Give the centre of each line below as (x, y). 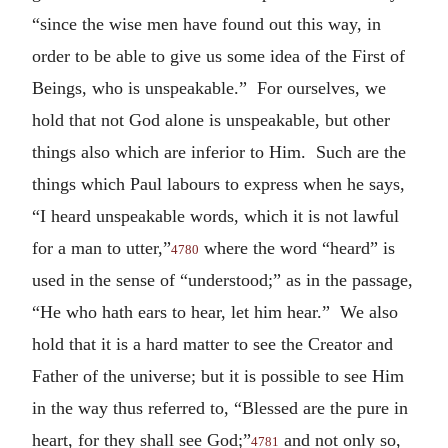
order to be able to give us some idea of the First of (218, 55)
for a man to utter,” (101, 247)
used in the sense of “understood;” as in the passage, (222, 279)
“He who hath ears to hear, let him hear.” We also (215, 311)
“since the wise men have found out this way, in (206, 23)
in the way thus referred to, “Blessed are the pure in (220, 407)
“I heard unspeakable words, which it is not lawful (215, 215)
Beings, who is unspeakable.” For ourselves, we (209, 87)
